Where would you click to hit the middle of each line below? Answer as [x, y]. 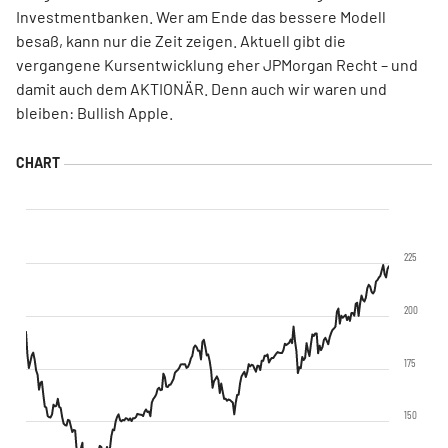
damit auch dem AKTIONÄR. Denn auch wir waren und [201, 88]
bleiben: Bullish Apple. [94, 112]
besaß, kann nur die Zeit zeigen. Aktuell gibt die [181, 40]
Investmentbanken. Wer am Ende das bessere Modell [201, 16]
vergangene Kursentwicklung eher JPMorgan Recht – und [217, 64]
